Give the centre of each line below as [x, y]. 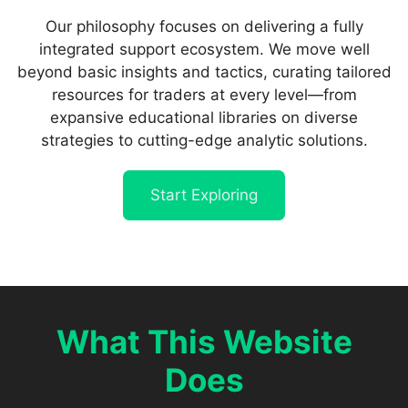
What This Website [204, 342]
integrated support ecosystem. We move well [204, 49]
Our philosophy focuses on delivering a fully [204, 26]
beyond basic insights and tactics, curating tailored [204, 72]
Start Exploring [204, 195]
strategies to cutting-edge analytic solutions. [204, 140]
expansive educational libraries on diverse [204, 117]
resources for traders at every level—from [204, 95]
